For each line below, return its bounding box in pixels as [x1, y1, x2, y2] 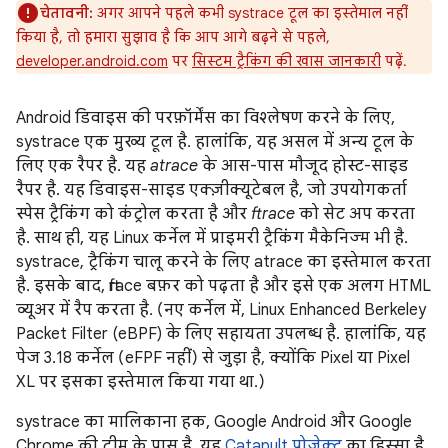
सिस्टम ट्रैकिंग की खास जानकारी [192, 52, 381, 70]
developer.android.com [16, 52, 168, 70]
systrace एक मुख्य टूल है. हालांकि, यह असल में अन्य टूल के [16, 132, 414, 152]
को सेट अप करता [295, 204, 415, 224]
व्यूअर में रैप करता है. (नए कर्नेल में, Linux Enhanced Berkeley [16, 300, 426, 320]
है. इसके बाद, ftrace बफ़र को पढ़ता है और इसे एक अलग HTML [16, 276, 431, 296]
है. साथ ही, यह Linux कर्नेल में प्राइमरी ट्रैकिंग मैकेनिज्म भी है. [16, 228, 408, 248]
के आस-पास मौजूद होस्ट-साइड [198, 156, 408, 176]
